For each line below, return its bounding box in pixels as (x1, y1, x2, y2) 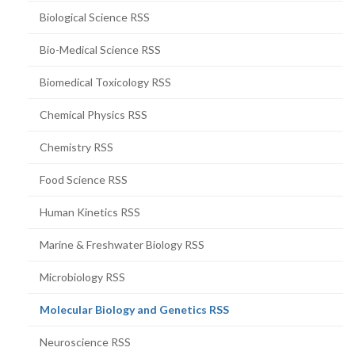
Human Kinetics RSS (40, 204, 140, 219)
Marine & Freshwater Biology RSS (40, 237, 204, 251)
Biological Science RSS (40, 10, 150, 24)
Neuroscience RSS (40, 334, 131, 349)
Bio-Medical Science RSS (40, 42, 161, 56)
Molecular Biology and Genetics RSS (40, 302, 229, 316)
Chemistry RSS (40, 139, 113, 154)
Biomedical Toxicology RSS (40, 74, 171, 89)
